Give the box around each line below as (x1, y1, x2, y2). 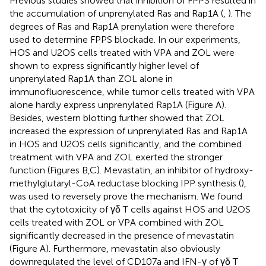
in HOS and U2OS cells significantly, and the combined (9, 138, 242, 150)
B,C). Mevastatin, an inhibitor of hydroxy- (82, 164, 254, 176)
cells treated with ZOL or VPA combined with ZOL (9, 216, 224, 228)
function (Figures (9, 164, 82, 176)
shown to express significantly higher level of (9, 59, 199, 71)
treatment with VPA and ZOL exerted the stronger (9, 151, 223, 163)
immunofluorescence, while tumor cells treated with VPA (9, 85, 255, 97)
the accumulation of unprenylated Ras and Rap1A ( (9, 7, 223, 19)
